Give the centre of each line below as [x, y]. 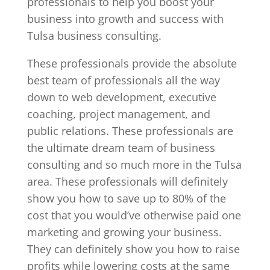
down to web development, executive [121, 97]
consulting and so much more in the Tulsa [134, 165]
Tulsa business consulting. [94, 36]
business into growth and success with [125, 19]
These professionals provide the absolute [132, 63]
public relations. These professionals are [130, 131]
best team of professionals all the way [123, 80]
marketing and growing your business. [124, 232]
